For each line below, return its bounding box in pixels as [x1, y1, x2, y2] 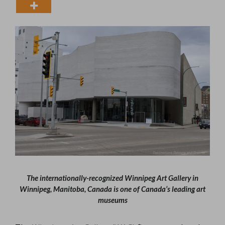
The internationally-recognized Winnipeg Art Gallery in [27, 173, 198, 182]
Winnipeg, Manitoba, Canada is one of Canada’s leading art [20, 184, 205, 193]
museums [97, 195, 128, 204]
